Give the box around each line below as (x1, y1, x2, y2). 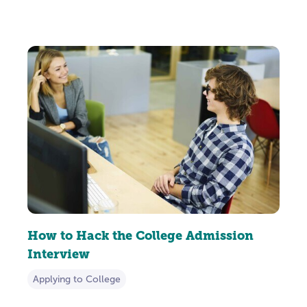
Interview (27, 247, 90, 262)
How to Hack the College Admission (27, 228, 254, 243)
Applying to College (33, 274, 121, 285)
